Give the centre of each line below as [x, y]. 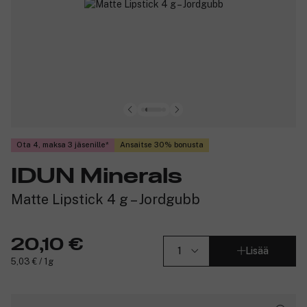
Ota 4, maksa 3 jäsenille [61, 145]
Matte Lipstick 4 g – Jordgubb [106, 199]
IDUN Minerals [97, 176]
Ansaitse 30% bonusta [162, 145]
